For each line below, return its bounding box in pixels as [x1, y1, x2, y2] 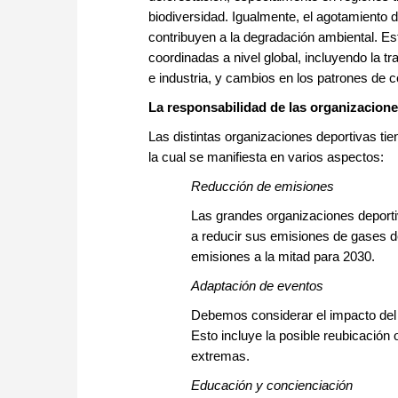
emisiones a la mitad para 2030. [191, 249, 375, 265]
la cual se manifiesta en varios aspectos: [148, 149, 384, 165]
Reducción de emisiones [191, 179, 334, 195]
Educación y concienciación [191, 378, 353, 394]
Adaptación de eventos [191, 278, 323, 294]
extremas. [191, 348, 250, 364]
